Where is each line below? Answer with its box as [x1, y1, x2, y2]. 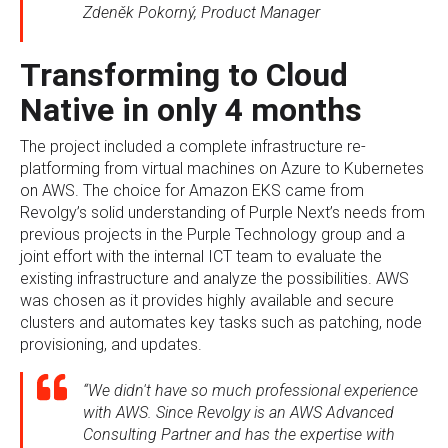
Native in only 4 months [20, 91, 362, 129]
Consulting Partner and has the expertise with [83, 425, 395, 444]
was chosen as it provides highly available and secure [20, 291, 394, 310]
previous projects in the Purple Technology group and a [20, 225, 405, 244]
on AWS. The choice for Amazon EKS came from [20, 181, 364, 200]
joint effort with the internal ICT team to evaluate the [20, 247, 382, 266]
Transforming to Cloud [20, 56, 348, 94]
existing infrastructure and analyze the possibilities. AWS [20, 269, 409, 288]
